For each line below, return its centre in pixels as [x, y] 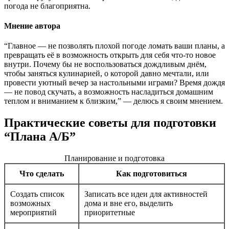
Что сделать [42, 173]
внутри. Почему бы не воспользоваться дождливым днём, [105, 64]
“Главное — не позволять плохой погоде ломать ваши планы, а [114, 46]
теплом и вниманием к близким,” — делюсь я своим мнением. [113, 101]
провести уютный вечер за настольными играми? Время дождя [114, 83]
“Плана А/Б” [40, 137]
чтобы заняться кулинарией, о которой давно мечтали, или [107, 74]
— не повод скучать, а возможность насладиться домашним [109, 92]
